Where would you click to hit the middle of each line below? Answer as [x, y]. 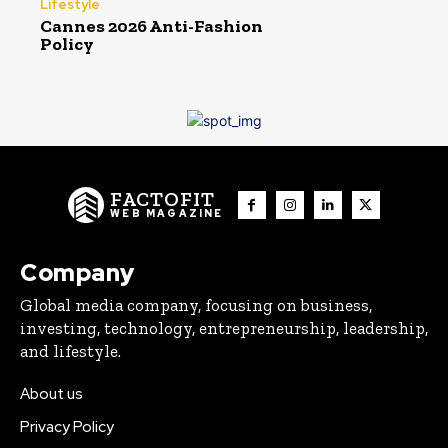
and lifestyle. [70, 351]
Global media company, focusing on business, [196, 305]
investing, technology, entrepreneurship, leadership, [224, 328]
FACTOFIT [163, 199]
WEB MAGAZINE [167, 214]
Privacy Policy [67, 427]
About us [51, 394]
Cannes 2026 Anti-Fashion [151, 25]
